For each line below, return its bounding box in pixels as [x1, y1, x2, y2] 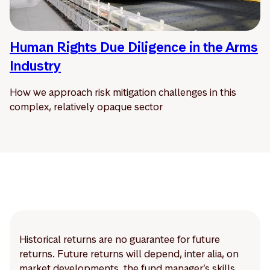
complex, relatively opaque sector [10, 100, 163, 114]
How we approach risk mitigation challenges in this [10, 86, 236, 99]
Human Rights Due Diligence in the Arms [10, 39, 258, 56]
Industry [10, 57, 61, 75]
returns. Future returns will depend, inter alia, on [19, 247, 239, 261]
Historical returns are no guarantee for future [19, 233, 220, 246]
